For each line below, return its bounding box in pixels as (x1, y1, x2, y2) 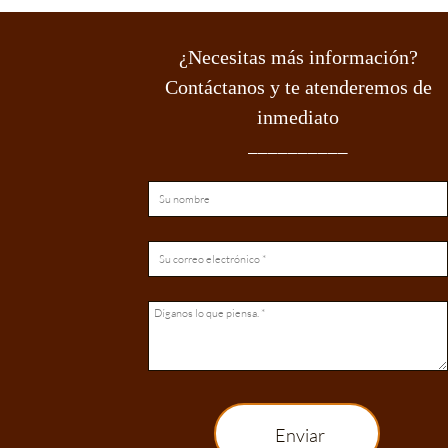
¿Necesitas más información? (178, 46, 418, 68)
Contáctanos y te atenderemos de (164, 76, 432, 98)
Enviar (274, 423, 325, 446)
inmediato (257, 106, 339, 128)
